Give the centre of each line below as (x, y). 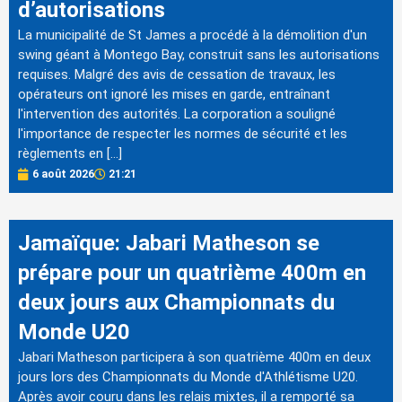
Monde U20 (74, 332)
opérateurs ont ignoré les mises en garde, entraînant (174, 95)
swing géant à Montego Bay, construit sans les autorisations (199, 55)
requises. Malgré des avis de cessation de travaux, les (177, 75)
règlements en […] (70, 154)
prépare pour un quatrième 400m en (192, 273)
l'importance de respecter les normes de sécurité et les (183, 134)
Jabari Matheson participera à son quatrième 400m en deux (194, 358)
